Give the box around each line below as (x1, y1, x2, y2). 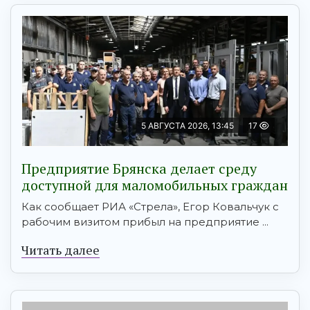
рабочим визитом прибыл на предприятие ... (21, 215, 268, 229)
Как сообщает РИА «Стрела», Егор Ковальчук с (21, 200, 279, 214)
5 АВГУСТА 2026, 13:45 (141, 120, 234, 131)
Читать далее (21, 241, 100, 259)
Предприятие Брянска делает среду (21, 159, 257, 179)
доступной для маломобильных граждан (21, 176, 288, 195)
